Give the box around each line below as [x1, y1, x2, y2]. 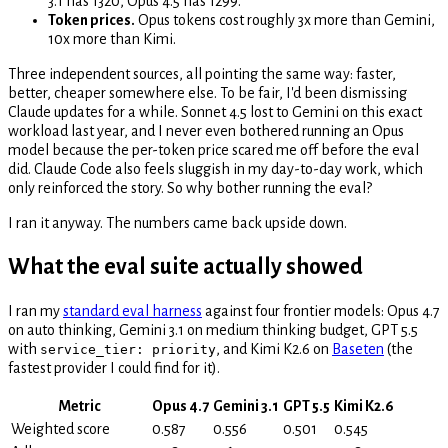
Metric [58, 397, 101, 414]
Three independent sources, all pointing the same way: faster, [8, 65, 396, 82]
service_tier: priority [40, 341, 216, 357]
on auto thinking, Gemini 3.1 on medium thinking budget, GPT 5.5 [8, 321, 418, 338]
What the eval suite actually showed [8, 254, 363, 279]
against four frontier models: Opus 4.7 [202, 302, 440, 319]
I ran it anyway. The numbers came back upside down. [8, 214, 347, 231]
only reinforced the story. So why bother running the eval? [8, 179, 372, 196]
